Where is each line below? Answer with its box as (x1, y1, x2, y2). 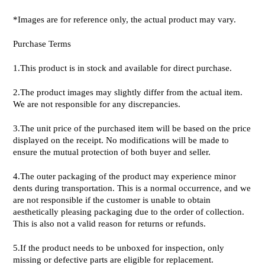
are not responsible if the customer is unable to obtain (13, 195, 211, 205)
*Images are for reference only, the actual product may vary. (13, 15, 236, 24)
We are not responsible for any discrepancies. (13, 99, 180, 109)
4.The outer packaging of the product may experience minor (13, 172, 236, 181)
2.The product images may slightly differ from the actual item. (13, 88, 243, 97)
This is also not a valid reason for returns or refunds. (13, 219, 206, 228)
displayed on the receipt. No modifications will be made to (13, 135, 229, 145)
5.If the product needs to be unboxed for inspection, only (13, 243, 224, 253)
